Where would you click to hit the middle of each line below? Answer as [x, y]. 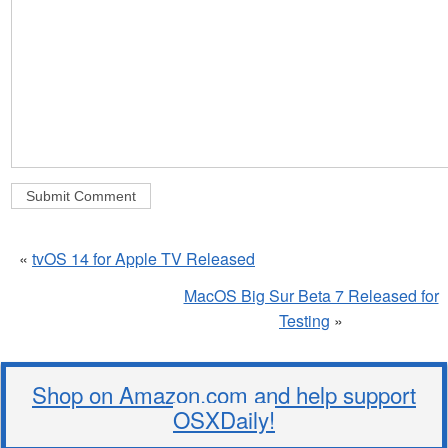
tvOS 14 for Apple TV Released [143, 258]
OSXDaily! [224, 418]
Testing [304, 320]
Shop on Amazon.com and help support [224, 393]
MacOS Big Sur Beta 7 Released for [311, 295]
